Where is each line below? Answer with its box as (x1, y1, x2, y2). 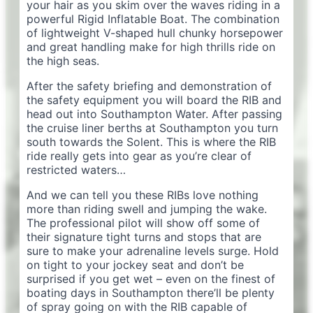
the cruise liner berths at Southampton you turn (27, 121, 278, 135)
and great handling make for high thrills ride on (27, 40, 275, 54)
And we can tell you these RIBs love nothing (27, 188, 259, 202)
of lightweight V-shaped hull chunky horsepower (27, 26, 283, 40)
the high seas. (27, 54, 103, 68)
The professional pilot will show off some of (27, 216, 260, 230)
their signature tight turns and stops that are (27, 230, 261, 244)
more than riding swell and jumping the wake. (27, 202, 267, 216)
